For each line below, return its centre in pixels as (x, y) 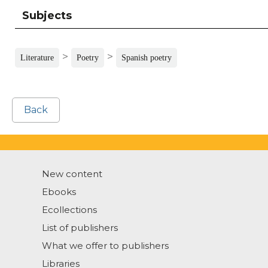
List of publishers (80, 228)
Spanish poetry (147, 58)
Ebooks (59, 192)
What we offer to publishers (105, 246)
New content (72, 174)
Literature (37, 58)
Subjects (47, 16)
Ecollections (69, 210)
